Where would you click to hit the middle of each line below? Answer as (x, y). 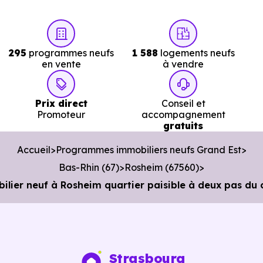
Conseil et (183, 103)
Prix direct (61, 103)
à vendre (183, 64)
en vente (61, 64)
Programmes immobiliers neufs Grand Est (148, 150)
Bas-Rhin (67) (89, 167)
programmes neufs (70, 53)
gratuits (183, 126)
